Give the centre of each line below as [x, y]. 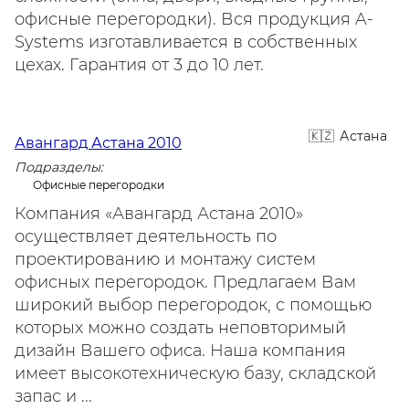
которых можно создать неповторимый [180, 328]
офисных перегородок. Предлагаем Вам [185, 282]
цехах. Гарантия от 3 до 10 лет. [139, 65]
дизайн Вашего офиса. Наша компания [180, 351]
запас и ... [53, 396]
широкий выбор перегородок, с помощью [193, 305]
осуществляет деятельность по [146, 236]
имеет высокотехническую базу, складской [195, 373]
